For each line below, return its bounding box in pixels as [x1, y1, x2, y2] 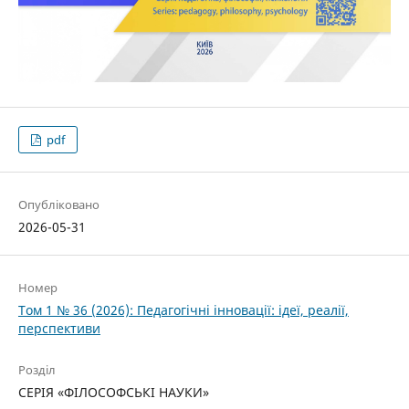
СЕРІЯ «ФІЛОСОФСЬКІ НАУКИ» [17, 383, 209, 402]
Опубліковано [17, 196, 100, 214]
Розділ [17, 362, 56, 379]
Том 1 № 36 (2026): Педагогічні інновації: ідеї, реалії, [17, 301, 349, 320]
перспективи [17, 320, 100, 338]
